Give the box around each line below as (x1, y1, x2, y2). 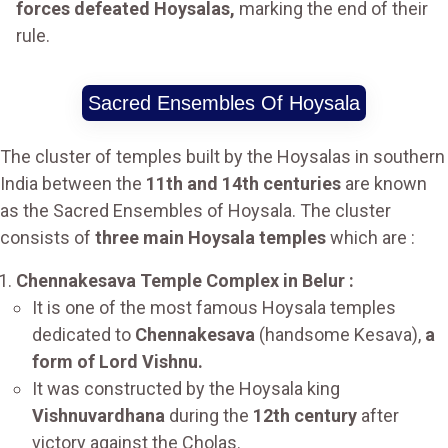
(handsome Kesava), (255, 324, 425, 346)
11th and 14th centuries (146, 173, 341, 195)
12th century (253, 405, 357, 427)
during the (165, 405, 253, 427)
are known (341, 173, 427, 195)
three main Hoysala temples (95, 227, 326, 249)
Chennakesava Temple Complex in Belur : (16, 270, 354, 292)
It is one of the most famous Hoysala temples (32, 297, 396, 319)
